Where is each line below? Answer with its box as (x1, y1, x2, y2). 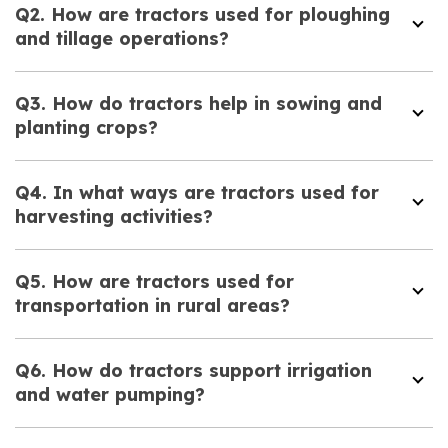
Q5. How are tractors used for (15, 269, 294, 293)
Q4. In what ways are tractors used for (15, 180, 379, 204)
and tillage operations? (15, 26, 229, 50)
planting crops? (15, 115, 158, 139)
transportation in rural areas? (15, 293, 290, 317)
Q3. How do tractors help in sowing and (15, 91, 382, 115)
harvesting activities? (15, 204, 213, 228)
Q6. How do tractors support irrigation (15, 358, 372, 382)
